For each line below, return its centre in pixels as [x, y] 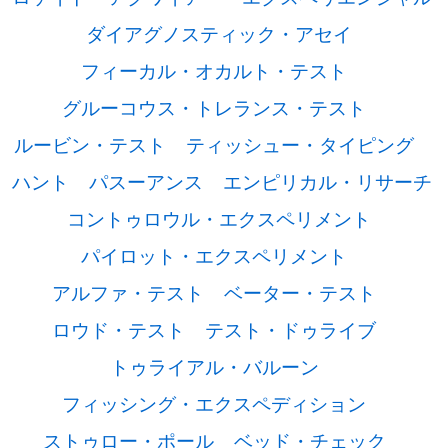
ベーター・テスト [300, 292]
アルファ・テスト [128, 292]
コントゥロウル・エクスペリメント [219, 218]
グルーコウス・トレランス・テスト [214, 107]
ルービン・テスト [90, 144]
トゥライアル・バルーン [214, 366]
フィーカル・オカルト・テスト [214, 70]
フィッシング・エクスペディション [214, 403]
